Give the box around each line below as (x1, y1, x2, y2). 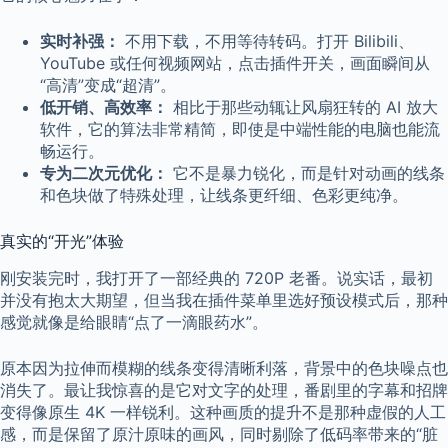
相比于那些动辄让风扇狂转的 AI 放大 (168, 96, 438, 117)
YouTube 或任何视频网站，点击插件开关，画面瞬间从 (40, 52, 430, 73)
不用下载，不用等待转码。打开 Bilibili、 (120, 30, 414, 51)
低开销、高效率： (40, 96, 168, 117)
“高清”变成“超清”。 (40, 74, 176, 95)
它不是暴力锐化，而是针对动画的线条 (168, 162, 445, 183)
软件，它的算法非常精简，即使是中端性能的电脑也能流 (40, 118, 440, 139)
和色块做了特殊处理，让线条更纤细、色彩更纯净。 (40, 184, 408, 205)
